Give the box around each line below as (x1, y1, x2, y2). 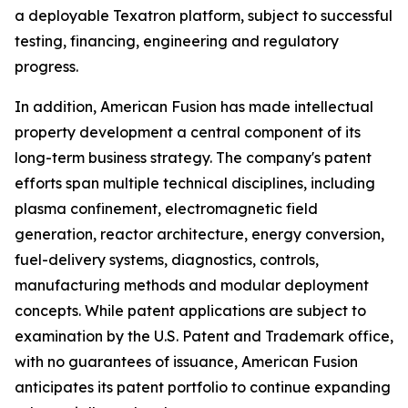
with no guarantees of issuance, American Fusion (15, 352, 358, 371)
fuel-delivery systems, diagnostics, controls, (15, 250, 319, 269)
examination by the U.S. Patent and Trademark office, (15, 327, 393, 345)
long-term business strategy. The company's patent (15, 148, 372, 167)
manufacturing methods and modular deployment (15, 276, 369, 294)
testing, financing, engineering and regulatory (15, 32, 339, 50)
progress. (15, 57, 78, 76)
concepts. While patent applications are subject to (15, 301, 366, 320)
